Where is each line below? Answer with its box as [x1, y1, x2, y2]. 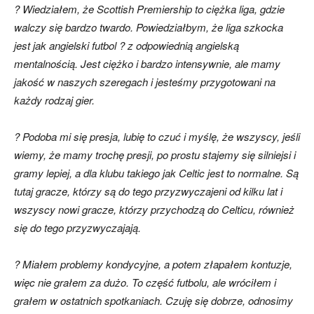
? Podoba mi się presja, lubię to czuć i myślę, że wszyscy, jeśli [14, 128, 300, 144]
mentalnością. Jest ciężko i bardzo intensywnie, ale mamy [14, 55, 280, 71]
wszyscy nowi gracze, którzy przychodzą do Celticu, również [14, 201, 294, 217]
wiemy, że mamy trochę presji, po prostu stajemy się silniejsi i [14, 146, 296, 162]
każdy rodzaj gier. [14, 92, 95, 107]
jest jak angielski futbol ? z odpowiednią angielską [14, 37, 239, 53]
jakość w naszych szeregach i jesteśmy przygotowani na [14, 74, 275, 89]
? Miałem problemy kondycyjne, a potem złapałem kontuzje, [14, 256, 292, 271]
